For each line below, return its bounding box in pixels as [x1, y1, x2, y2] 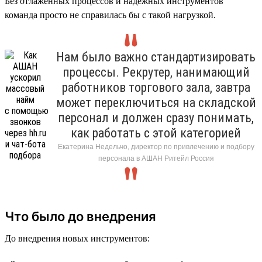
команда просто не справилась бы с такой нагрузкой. [5, 9, 216, 20]
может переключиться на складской [56, 95, 256, 110]
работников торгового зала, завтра [61, 80, 250, 95]
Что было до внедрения [5, 208, 156, 224]
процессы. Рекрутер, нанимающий [62, 64, 250, 80]
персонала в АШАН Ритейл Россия [98, 154, 214, 163]
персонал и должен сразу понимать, [58, 110, 254, 125]
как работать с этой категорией [71, 125, 241, 140]
